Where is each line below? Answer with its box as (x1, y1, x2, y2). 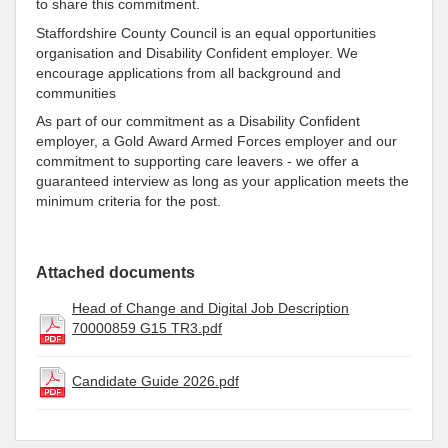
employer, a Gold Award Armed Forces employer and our (36, 133, 397, 150)
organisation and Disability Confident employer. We (36, 44, 358, 61)
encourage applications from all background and (36, 64, 341, 81)
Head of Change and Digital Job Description (72, 300, 349, 317)
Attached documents (36, 263, 195, 282)
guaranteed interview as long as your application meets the (36, 173, 409, 190)
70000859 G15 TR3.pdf (72, 320, 222, 337)
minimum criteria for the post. (36, 193, 225, 210)
